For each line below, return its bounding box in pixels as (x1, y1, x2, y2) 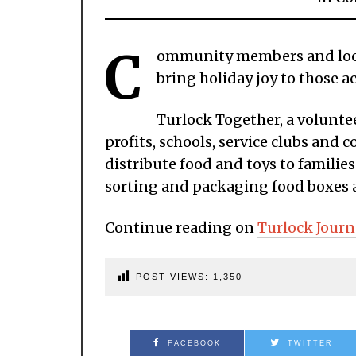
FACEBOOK (168, 339, 222, 347)
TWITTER (288, 339, 334, 347)
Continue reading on (105, 218, 257, 237)
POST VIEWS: (136, 271, 213, 281)
